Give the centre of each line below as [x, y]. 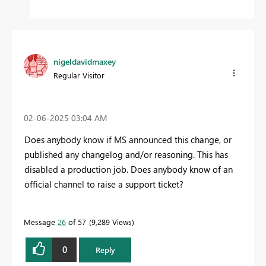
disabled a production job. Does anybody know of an [129, 169]
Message [41, 221]
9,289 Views [112, 221]
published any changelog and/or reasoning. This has [126, 154]
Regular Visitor [79, 75]
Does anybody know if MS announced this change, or [128, 139]
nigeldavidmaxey [85, 62]
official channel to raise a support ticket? [104, 184]
